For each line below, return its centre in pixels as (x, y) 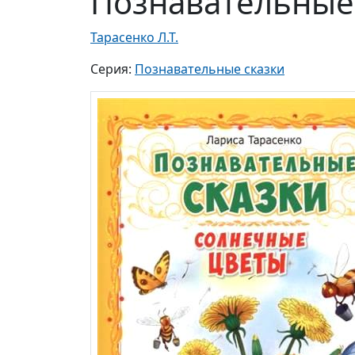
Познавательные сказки (210, 69)
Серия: (113, 69)
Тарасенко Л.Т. (134, 38)
